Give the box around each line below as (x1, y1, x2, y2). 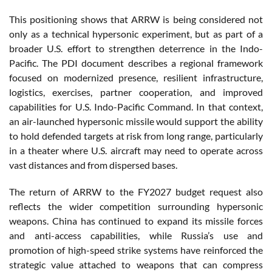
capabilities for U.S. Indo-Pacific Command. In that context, (9, 101, 263, 113)
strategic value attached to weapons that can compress (9, 259, 263, 271)
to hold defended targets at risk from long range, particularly (9, 130, 263, 142)
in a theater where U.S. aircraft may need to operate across (9, 144, 263, 157)
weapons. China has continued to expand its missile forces (9, 215, 263, 227)
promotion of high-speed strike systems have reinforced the (9, 244, 263, 256)
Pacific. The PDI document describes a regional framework (9, 57, 263, 69)
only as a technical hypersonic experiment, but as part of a (9, 28, 263, 40)
